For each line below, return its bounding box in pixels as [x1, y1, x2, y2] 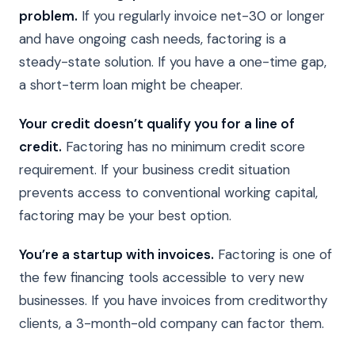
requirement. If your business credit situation [19, 160, 290, 178]
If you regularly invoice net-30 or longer [78, 6, 325, 25]
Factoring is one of [214, 245, 332, 263]
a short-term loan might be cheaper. [19, 75, 242, 94]
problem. [19, 6, 78, 25]
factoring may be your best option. [19, 206, 231, 224]
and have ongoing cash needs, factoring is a [19, 29, 286, 48]
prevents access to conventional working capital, [19, 183, 318, 201]
